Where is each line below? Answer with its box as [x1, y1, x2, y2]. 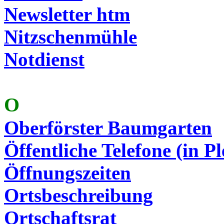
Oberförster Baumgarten [4, 117, 212, 138]
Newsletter [4, 3, 96, 25]
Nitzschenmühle [4, 26, 137, 47]
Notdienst [4, 48, 84, 70]
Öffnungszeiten [4, 162, 131, 183]
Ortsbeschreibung [4, 184, 153, 206]
